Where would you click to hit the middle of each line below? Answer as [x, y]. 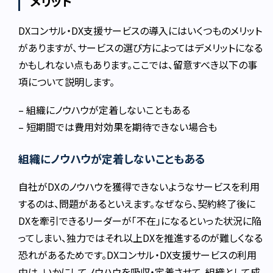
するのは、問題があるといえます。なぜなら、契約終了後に [137, 204]
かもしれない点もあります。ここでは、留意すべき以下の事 [138, 65]
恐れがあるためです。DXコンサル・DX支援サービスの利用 [138, 255]
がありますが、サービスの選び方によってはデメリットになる [141, 48]
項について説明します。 [67, 82]
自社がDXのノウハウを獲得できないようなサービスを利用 [139, 187]
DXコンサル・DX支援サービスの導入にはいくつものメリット [140, 31]
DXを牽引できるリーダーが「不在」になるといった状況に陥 [140, 221]
